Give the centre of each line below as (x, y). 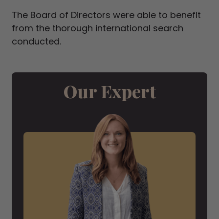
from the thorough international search (98, 28)
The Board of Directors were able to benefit (106, 15)
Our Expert (109, 91)
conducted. (36, 41)
